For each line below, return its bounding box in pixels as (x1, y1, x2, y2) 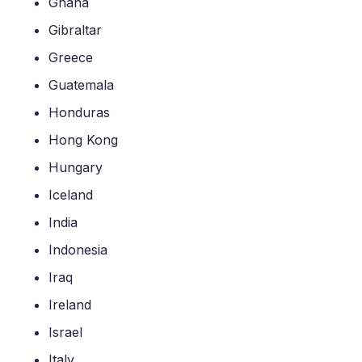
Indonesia (48, 242, 107, 258)
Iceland (48, 187, 93, 203)
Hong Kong (48, 132, 118, 148)
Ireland (48, 297, 91, 313)
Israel (48, 324, 82, 340)
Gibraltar (48, 22, 102, 38)
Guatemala (48, 77, 114, 93)
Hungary (48, 159, 103, 175)
